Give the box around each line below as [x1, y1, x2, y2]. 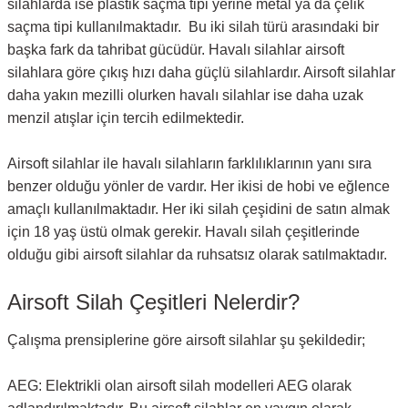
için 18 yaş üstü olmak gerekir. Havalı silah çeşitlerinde [7, 224, 360, 240]
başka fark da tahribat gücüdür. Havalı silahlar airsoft [7, 42, 344, 57]
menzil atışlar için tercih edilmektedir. [7, 110, 244, 126]
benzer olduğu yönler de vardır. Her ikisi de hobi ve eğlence [7, 178, 390, 194]
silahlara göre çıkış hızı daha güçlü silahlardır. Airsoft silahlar [7, 65, 395, 80]
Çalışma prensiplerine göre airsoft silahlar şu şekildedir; [7, 332, 365, 348]
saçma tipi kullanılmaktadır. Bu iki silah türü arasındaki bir [7, 19, 379, 35]
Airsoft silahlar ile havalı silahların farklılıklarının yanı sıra [7, 156, 372, 171]
